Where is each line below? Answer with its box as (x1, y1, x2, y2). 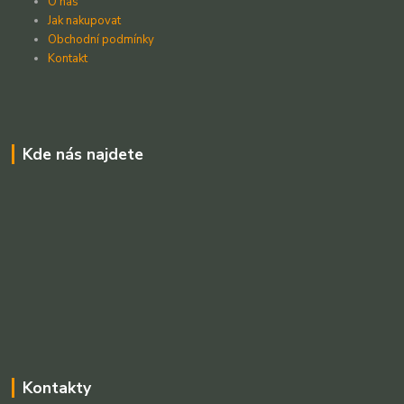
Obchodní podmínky (48, 31, 158, 48)
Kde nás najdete (22, 142, 143, 165)
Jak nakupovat (48, 12, 122, 29)
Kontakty (22, 376, 91, 399)
